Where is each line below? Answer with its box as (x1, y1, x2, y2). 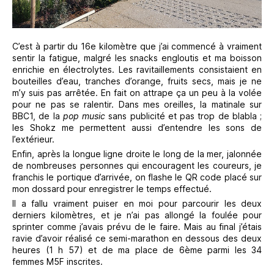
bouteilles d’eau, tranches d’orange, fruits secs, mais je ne (12, 75, 262, 86)
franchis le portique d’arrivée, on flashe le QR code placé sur (12, 171, 262, 182)
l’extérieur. (12, 133, 54, 144)
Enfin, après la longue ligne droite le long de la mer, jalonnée (12, 148, 262, 159)
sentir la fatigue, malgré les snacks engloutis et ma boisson (12, 52, 262, 63)
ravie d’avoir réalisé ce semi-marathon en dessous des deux (12, 232, 262, 243)
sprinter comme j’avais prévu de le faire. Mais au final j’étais (12, 221, 262, 232)
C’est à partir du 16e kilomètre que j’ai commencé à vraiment (12, 40, 262, 51)
